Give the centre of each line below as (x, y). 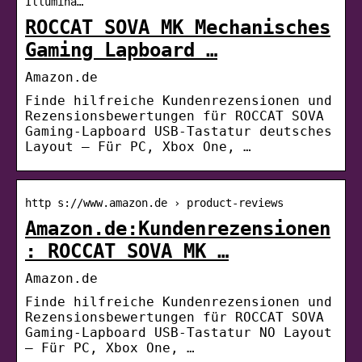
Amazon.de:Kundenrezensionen (178, 228)
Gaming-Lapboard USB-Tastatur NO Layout (179, 332)
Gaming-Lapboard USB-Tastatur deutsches (179, 131)
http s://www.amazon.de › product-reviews (154, 202)
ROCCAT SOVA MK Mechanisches (178, 27)
